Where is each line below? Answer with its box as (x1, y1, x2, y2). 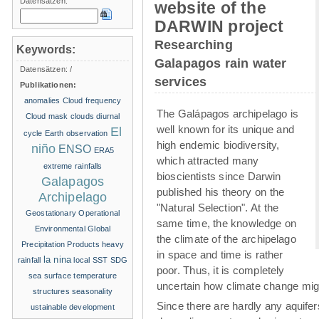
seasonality (72, 286, 113, 296)
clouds (70, 111, 94, 120)
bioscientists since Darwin (157, 169, 281, 182)
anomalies (23, 95, 61, 105)
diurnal (96, 111, 120, 120)
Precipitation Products (21, 239, 100, 249)
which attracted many (157, 154, 259, 167)
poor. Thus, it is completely (157, 263, 285, 276)
